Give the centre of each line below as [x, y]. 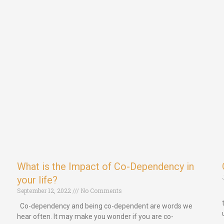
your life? [37, 180]
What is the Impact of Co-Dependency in [105, 167]
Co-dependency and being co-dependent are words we [105, 206]
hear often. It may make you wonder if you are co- [95, 217]
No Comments [100, 191]
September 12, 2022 [45, 191]
